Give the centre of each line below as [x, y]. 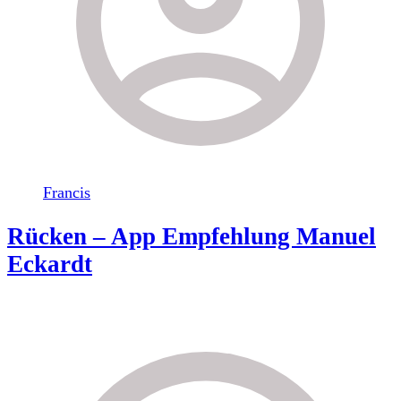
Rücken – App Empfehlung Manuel [192, 236]
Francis [67, 193]
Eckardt [50, 264]
